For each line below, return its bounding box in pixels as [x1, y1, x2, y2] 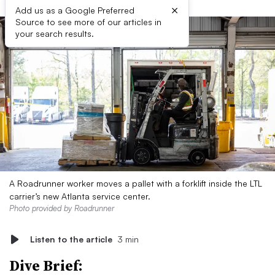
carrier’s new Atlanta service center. [9, 191, 150, 201]
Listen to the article [30, 234, 112, 244]
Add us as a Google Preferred [15, 5, 134, 15]
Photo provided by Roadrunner [9, 203, 114, 213]
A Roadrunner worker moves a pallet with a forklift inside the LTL [9, 178, 262, 188]
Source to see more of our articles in [15, 17, 161, 27]
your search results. [15, 28, 94, 39]
